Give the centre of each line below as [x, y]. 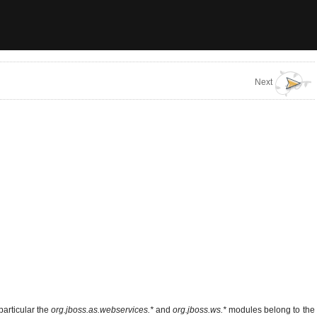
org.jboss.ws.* [200, 310]
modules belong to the [271, 310]
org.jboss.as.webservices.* [103, 310]
